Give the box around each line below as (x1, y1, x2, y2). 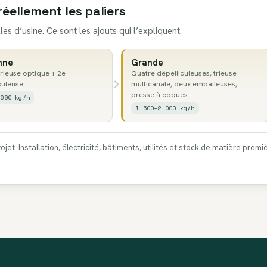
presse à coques (131, 90, 188, 100)
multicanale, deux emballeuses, (131, 79, 237, 89)
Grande (131, 57, 163, 69)
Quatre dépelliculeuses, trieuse (131, 69, 237, 79)
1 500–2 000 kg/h (135, 103, 195, 113)
